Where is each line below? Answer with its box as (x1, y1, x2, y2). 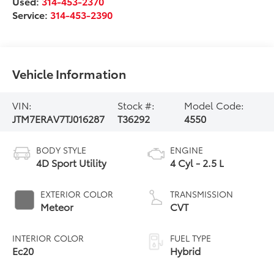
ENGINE (170, 144, 203, 157)
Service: (12, 7, 51, 22)
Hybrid (170, 243, 201, 258)
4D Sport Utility (36, 155, 107, 170)
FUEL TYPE (170, 232, 211, 245)
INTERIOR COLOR (12, 232, 84, 245)
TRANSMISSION (170, 188, 233, 201)
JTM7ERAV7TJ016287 (12, 111, 105, 126)
